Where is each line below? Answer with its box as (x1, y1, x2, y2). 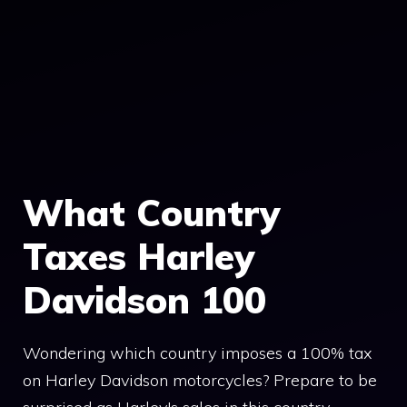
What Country (23, 190, 280, 235)
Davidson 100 (23, 277, 266, 323)
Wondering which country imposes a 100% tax (23, 342, 372, 363)
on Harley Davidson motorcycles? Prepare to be (23, 370, 377, 391)
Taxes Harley (23, 233, 254, 279)
